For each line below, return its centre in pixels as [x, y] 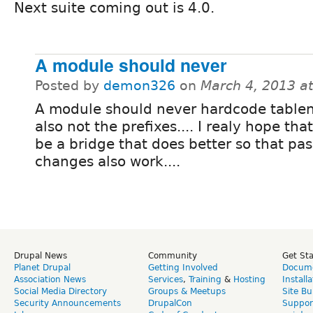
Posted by [69, 85]
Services [166, 279]
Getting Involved [183, 267]
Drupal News [41, 255]
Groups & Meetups [187, 291]
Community [173, 255]
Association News [50, 279]
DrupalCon [170, 303]
